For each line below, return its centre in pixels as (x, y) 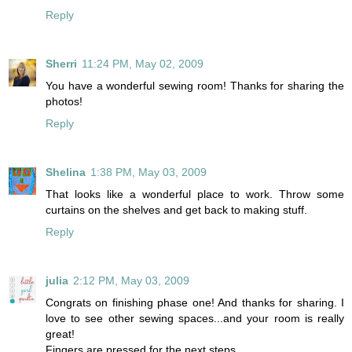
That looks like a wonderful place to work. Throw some (195, 194)
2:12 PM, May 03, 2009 (131, 280)
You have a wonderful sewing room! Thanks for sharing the (195, 85)
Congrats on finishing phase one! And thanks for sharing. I (195, 302)
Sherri (61, 63)
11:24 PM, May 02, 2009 (143, 63)
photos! (64, 101)
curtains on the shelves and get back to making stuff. (176, 209)
